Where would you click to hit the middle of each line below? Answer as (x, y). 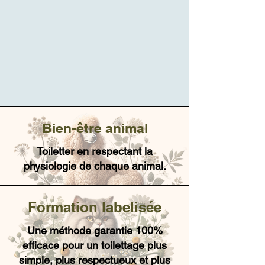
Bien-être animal (95, 128)
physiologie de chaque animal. (95, 166)
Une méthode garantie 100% (95, 230)
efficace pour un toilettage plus (95, 245)
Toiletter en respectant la (95, 151)
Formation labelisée (95, 207)
